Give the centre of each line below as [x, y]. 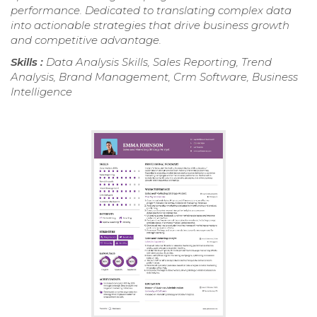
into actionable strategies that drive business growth [150, 25]
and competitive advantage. [86, 40]
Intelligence [41, 92]
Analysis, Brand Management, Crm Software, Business [154, 77]
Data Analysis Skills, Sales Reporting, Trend [159, 62]
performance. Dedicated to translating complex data [151, 11]
